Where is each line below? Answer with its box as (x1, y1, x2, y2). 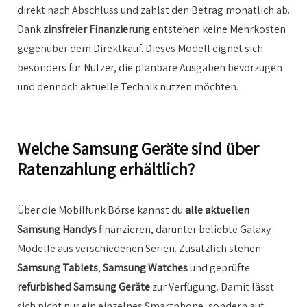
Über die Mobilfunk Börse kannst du (17, 203, 185, 218)
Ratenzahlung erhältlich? (17, 158, 195, 181)
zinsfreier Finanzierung (43, 22, 150, 37)
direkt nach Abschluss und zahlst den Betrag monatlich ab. (17, 3, 290, 18)
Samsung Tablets (17, 260, 98, 275)
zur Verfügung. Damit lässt (150, 280, 274, 295)
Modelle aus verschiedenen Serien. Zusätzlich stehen (17, 241, 261, 256)
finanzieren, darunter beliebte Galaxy (97, 222, 271, 237)
